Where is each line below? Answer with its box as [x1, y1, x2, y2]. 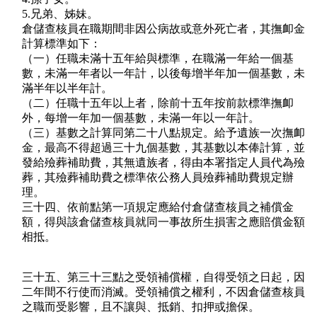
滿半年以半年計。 [22, 82, 113, 95]
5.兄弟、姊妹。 [22, 8, 98, 21]
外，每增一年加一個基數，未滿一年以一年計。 [22, 112, 260, 125]
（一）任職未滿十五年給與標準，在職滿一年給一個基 [22, 52, 294, 65]
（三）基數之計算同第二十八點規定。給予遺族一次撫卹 [22, 127, 305, 139]
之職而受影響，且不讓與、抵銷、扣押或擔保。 [22, 301, 260, 313]
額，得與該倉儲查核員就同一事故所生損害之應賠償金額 [22, 216, 305, 229]
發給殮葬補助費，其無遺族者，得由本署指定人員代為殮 [22, 156, 305, 169]
